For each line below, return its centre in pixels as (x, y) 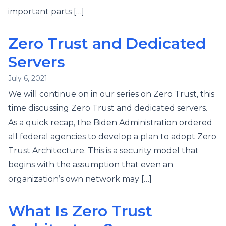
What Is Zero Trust (80, 211)
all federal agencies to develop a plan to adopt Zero (112, 136)
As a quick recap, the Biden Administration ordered (110, 122)
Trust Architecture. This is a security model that (103, 151)
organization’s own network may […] (80, 179)
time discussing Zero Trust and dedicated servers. (108, 108)
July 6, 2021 (28, 78)
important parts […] (46, 11)
